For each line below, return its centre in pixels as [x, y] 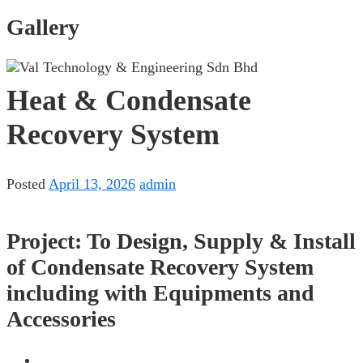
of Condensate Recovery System [160, 267]
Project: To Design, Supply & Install [181, 241]
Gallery [43, 28]
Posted [28, 184]
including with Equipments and [160, 293]
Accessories [61, 319]
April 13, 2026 [92, 184]
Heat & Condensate [129, 101]
